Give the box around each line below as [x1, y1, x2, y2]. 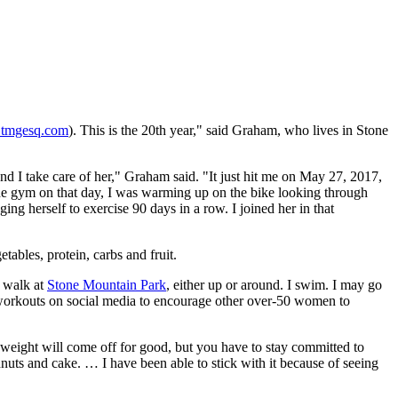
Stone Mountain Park [47, 277, 166, 293]
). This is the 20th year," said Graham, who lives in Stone [68, 123, 388, 139]
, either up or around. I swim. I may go [166, 277, 382, 293]
